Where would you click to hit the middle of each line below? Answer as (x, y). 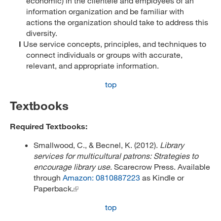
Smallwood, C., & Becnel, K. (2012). (97, 145)
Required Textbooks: (49, 126)
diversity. (42, 33)
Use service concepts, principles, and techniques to (114, 44)
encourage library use (72, 166)
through (48, 177)
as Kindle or (162, 177)
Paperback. (54, 188)
